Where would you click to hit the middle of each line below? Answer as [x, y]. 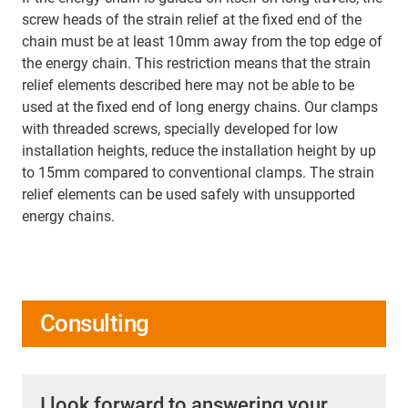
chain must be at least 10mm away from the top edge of [202, 42]
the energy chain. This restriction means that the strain [196, 64]
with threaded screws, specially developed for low [180, 129]
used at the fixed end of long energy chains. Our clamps [200, 107]
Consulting [95, 324]
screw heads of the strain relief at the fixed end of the [192, 20]
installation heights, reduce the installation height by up [199, 151]
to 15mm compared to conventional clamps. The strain [198, 173]
